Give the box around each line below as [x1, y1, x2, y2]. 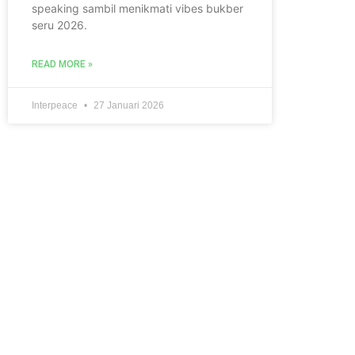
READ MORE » [32, 58, 93, 70]
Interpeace [32, 99, 80, 111]
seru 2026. [32, 17, 87, 32]
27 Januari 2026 [91, 99, 164, 111]
